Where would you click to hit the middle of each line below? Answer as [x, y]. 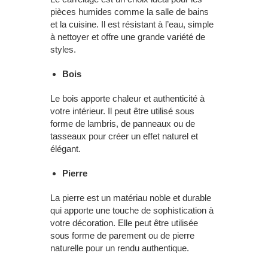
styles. [63, 49]
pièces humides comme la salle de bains [130, 11]
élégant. [66, 148]
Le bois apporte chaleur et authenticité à [127, 98]
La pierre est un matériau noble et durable [131, 197]
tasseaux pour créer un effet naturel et [124, 136]
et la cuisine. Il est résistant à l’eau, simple [132, 24]
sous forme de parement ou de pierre [122, 235]
